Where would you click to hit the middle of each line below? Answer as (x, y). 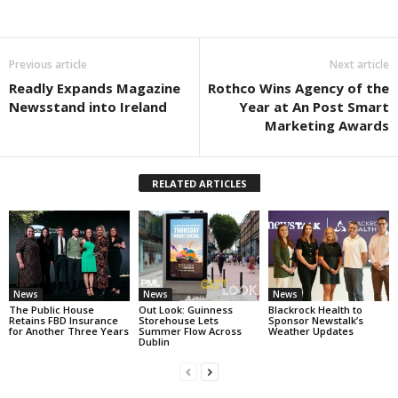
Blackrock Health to (315, 310)
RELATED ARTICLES (199, 184)
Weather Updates (310, 331)
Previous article (48, 65)
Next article (359, 65)
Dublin (154, 342)
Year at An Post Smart (314, 107)
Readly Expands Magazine (95, 88)
